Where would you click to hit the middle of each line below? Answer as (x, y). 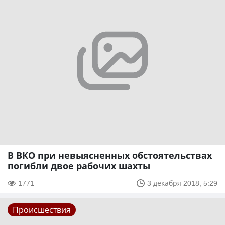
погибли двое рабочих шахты (79, 166)
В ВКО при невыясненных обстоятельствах (110, 155)
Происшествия (42, 210)
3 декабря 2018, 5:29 (182, 183)
